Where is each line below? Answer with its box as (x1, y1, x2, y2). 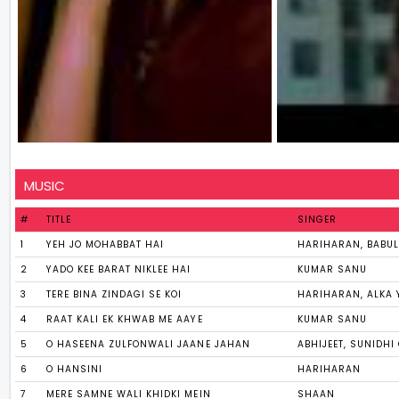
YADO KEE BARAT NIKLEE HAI (46, 263, 191, 276)
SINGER (297, 213, 338, 226)
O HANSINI (46, 362, 103, 376)
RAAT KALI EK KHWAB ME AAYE (46, 313, 203, 326)
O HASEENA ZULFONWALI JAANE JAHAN (46, 338, 250, 351)
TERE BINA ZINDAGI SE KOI (46, 288, 183, 301)
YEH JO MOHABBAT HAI (46, 238, 165, 251)
